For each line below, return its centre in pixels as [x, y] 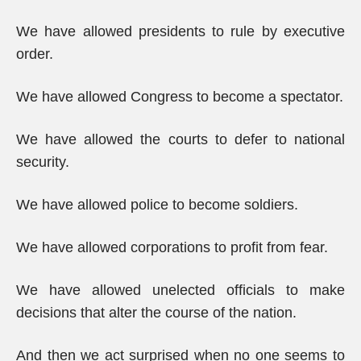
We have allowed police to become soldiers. [157, 205]
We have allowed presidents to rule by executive [180, 31]
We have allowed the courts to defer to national [180, 139]
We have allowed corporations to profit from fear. [172, 247]
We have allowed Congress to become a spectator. [180, 97]
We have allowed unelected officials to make [180, 290]
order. [35, 54]
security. [43, 162]
